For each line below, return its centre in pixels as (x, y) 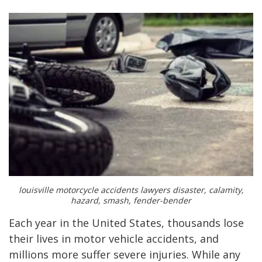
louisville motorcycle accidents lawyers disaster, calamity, (131, 189)
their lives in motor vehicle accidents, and (114, 238)
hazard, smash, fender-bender (131, 200)
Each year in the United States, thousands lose (126, 223)
